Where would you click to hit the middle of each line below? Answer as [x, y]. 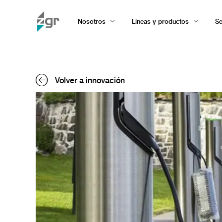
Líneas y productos [160, 21]
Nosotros [92, 21]
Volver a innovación [90, 81]
